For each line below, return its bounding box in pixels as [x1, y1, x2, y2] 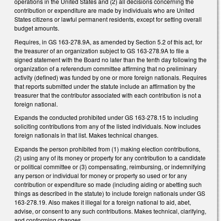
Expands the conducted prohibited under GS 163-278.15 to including [14, 113, 198, 122]
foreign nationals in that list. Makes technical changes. [14, 131, 158, 140]
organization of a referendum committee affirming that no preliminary [14, 64, 197, 73]
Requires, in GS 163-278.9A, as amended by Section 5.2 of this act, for [14, 37, 202, 46]
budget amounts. [14, 24, 59, 33]
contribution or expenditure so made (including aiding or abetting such [14, 180, 202, 188]
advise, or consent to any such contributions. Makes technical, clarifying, [14, 206, 206, 215]
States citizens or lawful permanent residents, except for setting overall [14, 15, 202, 24]
